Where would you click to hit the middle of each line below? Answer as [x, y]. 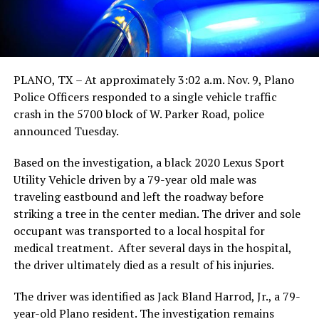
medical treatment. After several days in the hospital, [152, 247]
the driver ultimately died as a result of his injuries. [143, 265]
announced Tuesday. [66, 131]
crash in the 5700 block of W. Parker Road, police [138, 114]
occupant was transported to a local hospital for [139, 230]
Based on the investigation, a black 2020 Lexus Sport [149, 162]
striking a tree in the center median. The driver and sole [157, 213]
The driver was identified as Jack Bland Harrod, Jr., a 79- [157, 296]
